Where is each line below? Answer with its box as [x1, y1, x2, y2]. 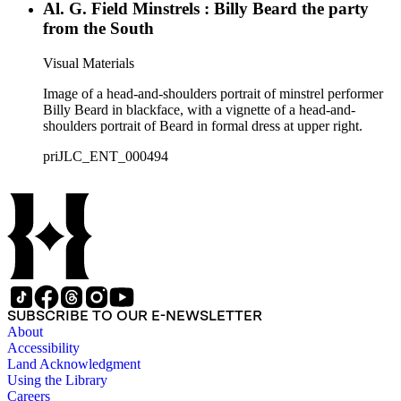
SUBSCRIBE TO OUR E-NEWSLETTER [7, 307, 262, 324]
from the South [43, 19, 154, 38]
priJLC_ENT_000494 [43, 149, 168, 164]
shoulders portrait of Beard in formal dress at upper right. [43, 118, 363, 133]
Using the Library [7, 372, 107, 388]
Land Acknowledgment [7, 356, 141, 371]
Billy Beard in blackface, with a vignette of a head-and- [43, 102, 355, 117]
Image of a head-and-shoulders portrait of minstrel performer [43, 86, 383, 101]
